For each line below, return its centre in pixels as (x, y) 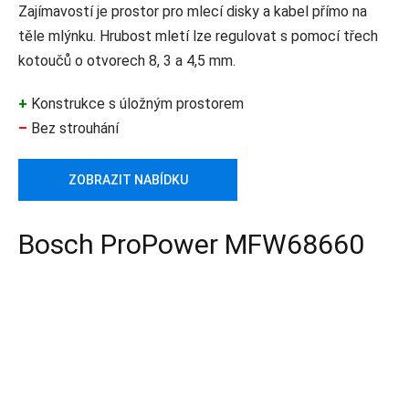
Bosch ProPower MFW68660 (191, 245)
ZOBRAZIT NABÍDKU (128, 180)
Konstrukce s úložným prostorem (136, 104)
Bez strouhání (73, 129)
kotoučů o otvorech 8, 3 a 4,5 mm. (127, 61)
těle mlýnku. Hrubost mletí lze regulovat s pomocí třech (198, 37)
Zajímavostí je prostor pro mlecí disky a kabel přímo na (193, 12)
